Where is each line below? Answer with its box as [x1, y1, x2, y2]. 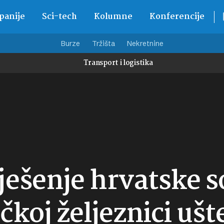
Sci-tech [41, 10, 77, 23]
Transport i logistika [83, 57, 153, 69]
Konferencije [149, 10, 204, 23]
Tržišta [91, 39, 115, 48]
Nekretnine [126, 39, 163, 48]
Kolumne [93, 10, 132, 23]
